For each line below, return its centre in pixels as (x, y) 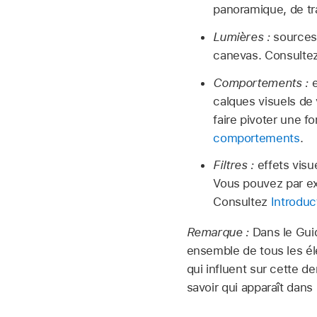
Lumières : (242, 36)
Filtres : (234, 165)
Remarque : (219, 232)
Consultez (242, 202)
